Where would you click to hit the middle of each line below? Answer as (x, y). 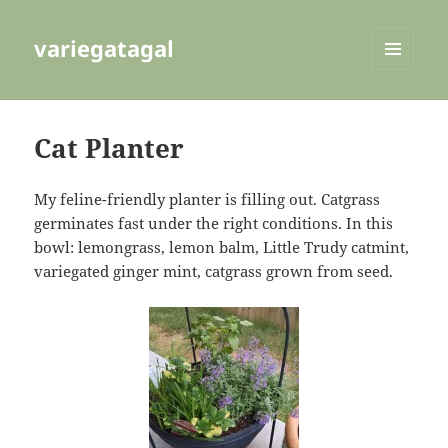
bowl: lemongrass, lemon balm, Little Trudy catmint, (222, 247)
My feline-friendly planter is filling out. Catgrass (207, 199)
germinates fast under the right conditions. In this (214, 223)
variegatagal (104, 48)
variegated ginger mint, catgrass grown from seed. (214, 271)
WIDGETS (400, 112)
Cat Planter (109, 148)
